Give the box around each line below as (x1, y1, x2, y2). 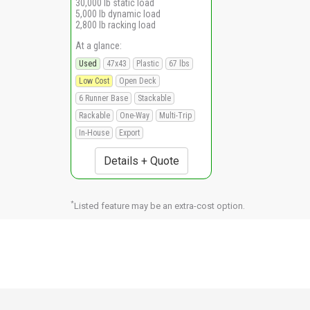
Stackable (138, 93, 171, 103)
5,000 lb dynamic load (75, 8, 161, 19)
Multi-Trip (159, 110, 192, 120)
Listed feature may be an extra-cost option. (74, 200, 245, 211)
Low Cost (79, 75, 109, 86)
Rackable (79, 110, 110, 120)
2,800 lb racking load (75, 19, 156, 30)
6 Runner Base (79, 93, 128, 103)
